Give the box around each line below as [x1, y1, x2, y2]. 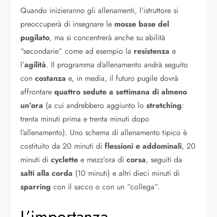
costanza [35, 73, 66, 84]
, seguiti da [146, 154, 183, 166]
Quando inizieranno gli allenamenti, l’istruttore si [20, 5, 179, 16]
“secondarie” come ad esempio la [20, 46, 134, 57]
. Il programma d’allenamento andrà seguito [46, 59, 188, 71]
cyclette [51, 154, 78, 166]
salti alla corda [20, 168, 73, 179]
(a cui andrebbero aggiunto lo [43, 100, 147, 111]
